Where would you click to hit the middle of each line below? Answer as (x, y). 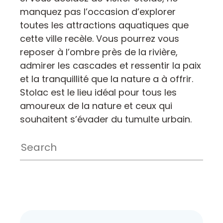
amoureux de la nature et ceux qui (96, 106)
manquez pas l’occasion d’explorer (98, 11)
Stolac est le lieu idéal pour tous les (98, 92)
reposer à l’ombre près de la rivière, (99, 52)
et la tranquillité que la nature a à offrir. (107, 79)
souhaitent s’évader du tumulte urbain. (106, 119)
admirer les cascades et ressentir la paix (111, 65)
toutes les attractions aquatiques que (104, 25)
